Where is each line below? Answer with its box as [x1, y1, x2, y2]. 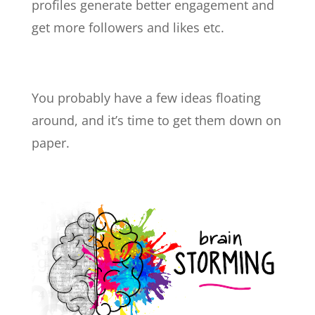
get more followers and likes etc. [31, 19, 224, 37]
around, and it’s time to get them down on [31, 112, 281, 129]
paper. [31, 134, 70, 152]
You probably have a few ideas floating [31, 89, 261, 107]
